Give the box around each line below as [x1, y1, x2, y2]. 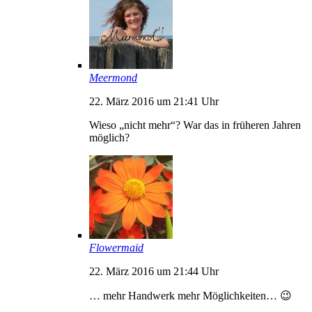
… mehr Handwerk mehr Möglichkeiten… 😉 [89, 289, 292, 302]
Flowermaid [89, 241, 143, 253]
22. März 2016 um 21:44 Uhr [89, 265, 219, 277]
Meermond [89, 71, 137, 84]
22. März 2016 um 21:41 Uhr [89, 95, 219, 107]
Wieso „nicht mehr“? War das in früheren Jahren [89, 118, 301, 131]
